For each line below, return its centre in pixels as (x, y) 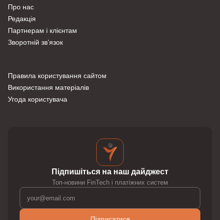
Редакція (22, 19)
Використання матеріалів (48, 88)
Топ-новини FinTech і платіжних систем (110, 183)
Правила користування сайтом (57, 76)
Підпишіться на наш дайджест (110, 172)
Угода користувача (38, 99)
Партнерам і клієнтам (42, 31)
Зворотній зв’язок (35, 42)
